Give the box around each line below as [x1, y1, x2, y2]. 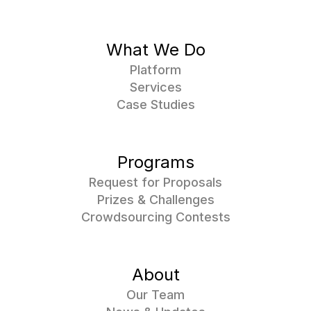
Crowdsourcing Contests [81, 210, 230, 224]
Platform [130, 62, 181, 77]
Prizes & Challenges [96, 192, 215, 207]
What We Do [106, 40, 205, 60]
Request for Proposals [89, 175, 222, 190]
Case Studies [116, 97, 195, 112]
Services [129, 80, 182, 94]
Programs [117, 152, 194, 172]
